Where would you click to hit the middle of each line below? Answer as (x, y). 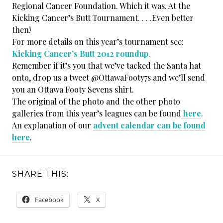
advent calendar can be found (149, 125)
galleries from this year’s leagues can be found (97, 113)
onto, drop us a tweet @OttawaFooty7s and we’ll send (109, 78)
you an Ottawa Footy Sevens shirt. (73, 90)
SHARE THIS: (40, 174)
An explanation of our (53, 125)
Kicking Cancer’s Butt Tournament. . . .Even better (103, 18)
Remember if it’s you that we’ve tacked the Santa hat (107, 66)
